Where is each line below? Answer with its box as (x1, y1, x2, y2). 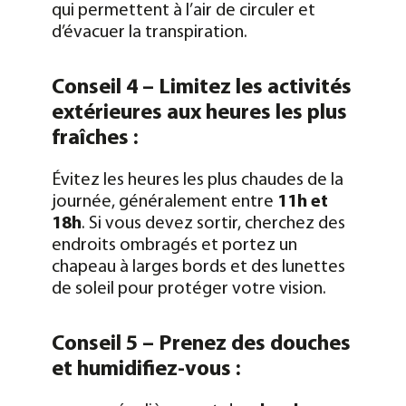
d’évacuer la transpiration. (51, 23, 247, 42)
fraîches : (51, 127, 139, 150)
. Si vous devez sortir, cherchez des (81, 214, 345, 233)
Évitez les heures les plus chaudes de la (51, 170, 343, 189)
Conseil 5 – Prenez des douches (51, 333, 351, 355)
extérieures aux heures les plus (51, 101, 347, 124)
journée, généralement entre (51, 192, 277, 211)
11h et (276, 192, 328, 211)
